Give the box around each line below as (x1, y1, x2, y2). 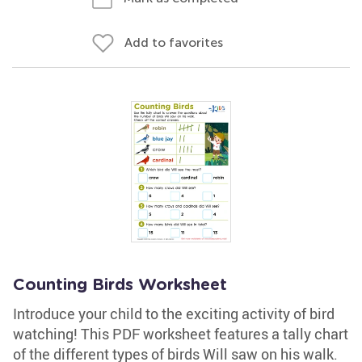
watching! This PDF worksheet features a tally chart (13, 324, 348, 343)
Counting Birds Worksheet (13, 277, 227, 293)
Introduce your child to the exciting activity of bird (13, 304, 335, 323)
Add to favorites (124, 35, 223, 50)
